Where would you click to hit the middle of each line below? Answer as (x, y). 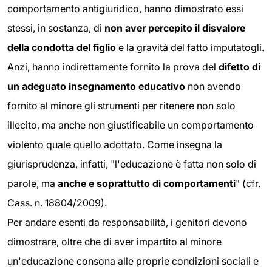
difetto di (240, 66)
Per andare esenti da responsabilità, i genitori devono (127, 222)
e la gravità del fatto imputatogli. (191, 47)
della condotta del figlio (63, 47)
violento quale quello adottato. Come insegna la (115, 144)
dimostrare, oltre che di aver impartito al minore (114, 241)
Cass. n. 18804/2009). (57, 202)
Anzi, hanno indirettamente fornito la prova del (113, 66)
